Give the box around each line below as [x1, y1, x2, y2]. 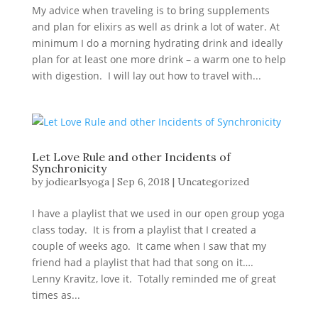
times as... [31, 288, 80, 302]
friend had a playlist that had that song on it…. [31, 256, 256, 269]
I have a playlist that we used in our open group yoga [31, 207, 285, 220]
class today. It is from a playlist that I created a [31, 223, 256, 236]
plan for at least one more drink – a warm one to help [31, 53, 286, 66]
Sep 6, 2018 [116, 175, 170, 188]
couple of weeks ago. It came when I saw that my [31, 239, 266, 253]
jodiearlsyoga [45, 175, 109, 188]
